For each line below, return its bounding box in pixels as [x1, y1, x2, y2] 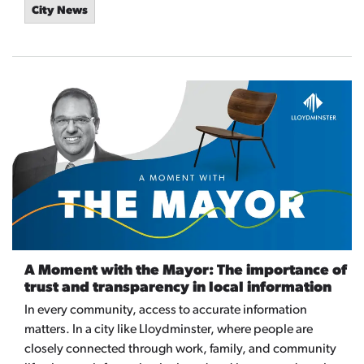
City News [32, 5, 88, 18]
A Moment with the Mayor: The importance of [24, 263, 347, 279]
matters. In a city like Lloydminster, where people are [24, 323, 313, 337]
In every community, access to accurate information [24, 304, 307, 318]
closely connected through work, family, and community [24, 343, 336, 357]
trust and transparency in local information [24, 280, 331, 297]
